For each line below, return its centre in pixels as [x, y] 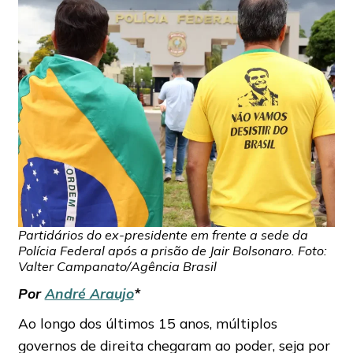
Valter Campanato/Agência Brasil [117, 267]
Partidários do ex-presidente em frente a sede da [163, 235]
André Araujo [89, 294]
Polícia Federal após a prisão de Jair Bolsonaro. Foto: [172, 251]
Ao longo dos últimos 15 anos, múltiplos [147, 323]
